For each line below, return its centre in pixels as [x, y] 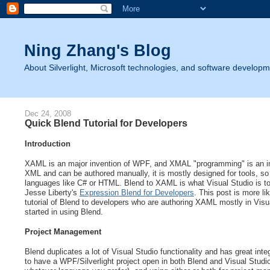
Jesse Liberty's [52, 192]
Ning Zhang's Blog [97, 50]
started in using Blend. [64, 212]
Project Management [63, 232]
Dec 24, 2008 [48, 114]
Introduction [47, 143]
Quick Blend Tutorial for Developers [106, 123]
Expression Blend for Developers [137, 192]
